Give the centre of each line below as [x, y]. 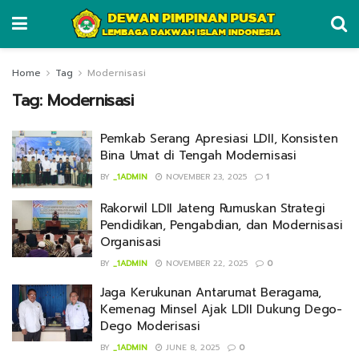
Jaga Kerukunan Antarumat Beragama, [211, 292]
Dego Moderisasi [150, 326]
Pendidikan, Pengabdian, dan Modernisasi [222, 225]
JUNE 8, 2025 [191, 347]
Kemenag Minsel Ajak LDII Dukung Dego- [221, 309]
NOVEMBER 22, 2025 [205, 263]
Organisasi [131, 242]
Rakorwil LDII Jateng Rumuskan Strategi [213, 208]
